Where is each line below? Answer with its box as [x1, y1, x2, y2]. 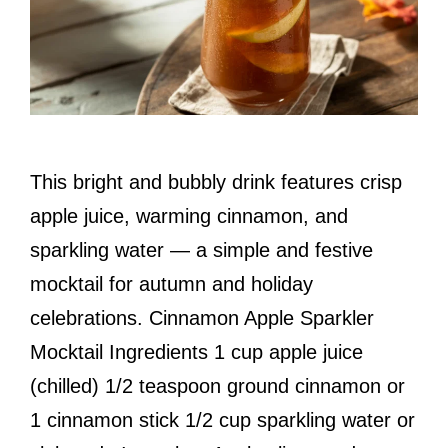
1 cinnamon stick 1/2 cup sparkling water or [30, 409, 415, 432]
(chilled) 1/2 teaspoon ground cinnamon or [30, 375, 405, 398]
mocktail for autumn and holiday [30, 273, 313, 296]
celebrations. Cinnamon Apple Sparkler [30, 307, 374, 330]
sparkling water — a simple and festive [30, 239, 373, 262]
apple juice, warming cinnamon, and [30, 205, 348, 228]
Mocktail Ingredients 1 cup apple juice [30, 341, 363, 364]
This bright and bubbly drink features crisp [30, 171, 402, 194]
